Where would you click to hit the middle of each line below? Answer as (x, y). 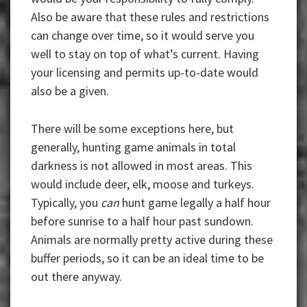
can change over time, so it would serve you (143, 36)
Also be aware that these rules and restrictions (150, 17)
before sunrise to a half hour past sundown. (142, 221)
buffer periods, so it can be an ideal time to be (147, 258)
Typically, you (66, 203)
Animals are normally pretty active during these (152, 240)
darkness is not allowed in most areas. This (142, 166)
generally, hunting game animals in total (133, 147)
